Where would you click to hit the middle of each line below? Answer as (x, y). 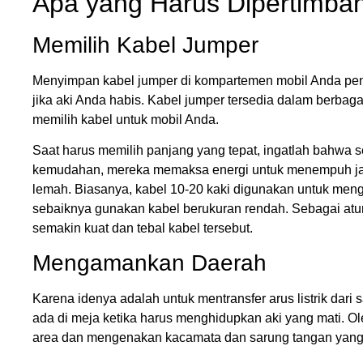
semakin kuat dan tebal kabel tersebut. (143, 228)
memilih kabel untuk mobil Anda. (126, 119)
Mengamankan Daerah (149, 263)
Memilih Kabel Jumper (145, 45)
